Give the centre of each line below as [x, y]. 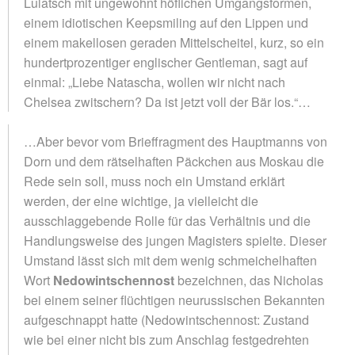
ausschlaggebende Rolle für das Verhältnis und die [167, 220]
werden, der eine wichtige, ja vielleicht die [141, 200]
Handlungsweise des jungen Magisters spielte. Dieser [175, 240]
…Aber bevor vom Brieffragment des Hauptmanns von [176, 141]
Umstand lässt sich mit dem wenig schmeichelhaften [170, 260]
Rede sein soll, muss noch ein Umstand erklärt [154, 181]
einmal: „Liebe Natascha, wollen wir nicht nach [155, 82]
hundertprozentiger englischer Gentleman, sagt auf [166, 62]
